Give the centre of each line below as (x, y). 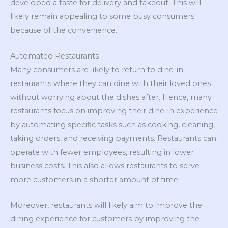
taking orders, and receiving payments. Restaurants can (113, 138)
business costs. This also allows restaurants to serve (105, 166)
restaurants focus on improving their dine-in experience (114, 111)
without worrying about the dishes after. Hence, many (111, 97)
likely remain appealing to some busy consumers (102, 17)
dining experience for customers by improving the (105, 219)
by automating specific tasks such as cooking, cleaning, (112, 124)
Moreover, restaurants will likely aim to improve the (106, 205)
